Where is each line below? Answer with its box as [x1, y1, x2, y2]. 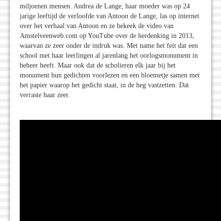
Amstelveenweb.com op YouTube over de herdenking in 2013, [20, 32, 194, 40]
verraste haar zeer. [20, 91, 70, 99]
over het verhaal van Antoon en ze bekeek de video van [20, 22, 174, 30]
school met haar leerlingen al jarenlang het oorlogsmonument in [20, 52, 198, 60]
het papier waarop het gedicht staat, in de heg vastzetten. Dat [20, 81, 189, 89]
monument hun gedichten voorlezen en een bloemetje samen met [20, 72, 200, 79]
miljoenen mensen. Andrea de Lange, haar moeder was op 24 [20, 2, 190, 10]
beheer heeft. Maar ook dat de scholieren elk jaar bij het [20, 62, 176, 70]
